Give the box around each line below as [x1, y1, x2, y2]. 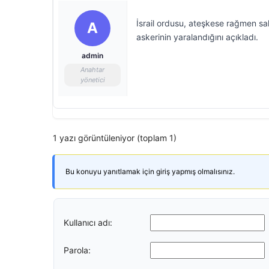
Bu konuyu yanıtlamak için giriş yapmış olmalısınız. [65, 167, 235, 176]
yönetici [80, 76, 105, 84]
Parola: [64, 244, 91, 255]
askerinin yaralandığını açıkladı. [136, 32, 258, 42]
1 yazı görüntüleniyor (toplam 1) [53, 133, 177, 143]
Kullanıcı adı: [64, 217, 112, 228]
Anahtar [80, 65, 104, 74]
